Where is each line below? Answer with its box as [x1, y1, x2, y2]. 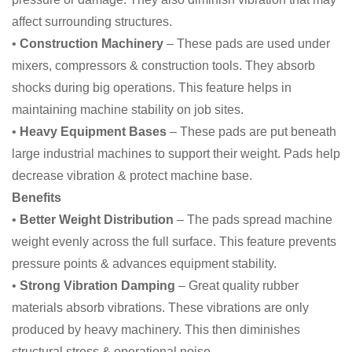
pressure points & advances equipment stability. [12, 257, 277, 271]
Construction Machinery [20, 37, 163, 51]
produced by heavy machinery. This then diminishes [12, 323, 300, 337]
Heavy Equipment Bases [20, 125, 167, 139]
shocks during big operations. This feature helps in [12, 81, 291, 95]
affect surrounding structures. [12, 15, 172, 29]
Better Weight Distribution [20, 213, 174, 227]
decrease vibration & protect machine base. [12, 169, 252, 183]
